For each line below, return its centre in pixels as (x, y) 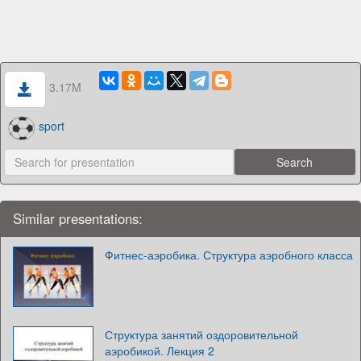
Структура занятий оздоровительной (201, 334)
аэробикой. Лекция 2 (160, 350)
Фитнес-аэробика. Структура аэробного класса (229, 254)
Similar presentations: (78, 218)
